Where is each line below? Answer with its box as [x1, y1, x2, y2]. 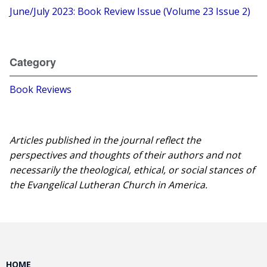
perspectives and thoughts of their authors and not [10, 148, 241, 162]
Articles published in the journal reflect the [10, 133, 201, 147]
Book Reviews [10, 83, 72, 96]
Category [10, 54, 57, 70]
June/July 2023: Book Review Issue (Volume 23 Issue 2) [10, 5, 251, 18]
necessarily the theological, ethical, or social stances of [10, 163, 255, 176]
